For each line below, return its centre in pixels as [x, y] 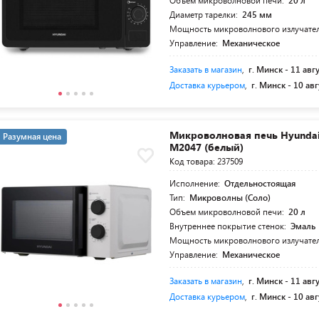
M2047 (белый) [207, 147]
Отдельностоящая [260, 183]
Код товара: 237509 [206, 161]
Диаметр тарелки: [205, 15]
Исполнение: [196, 183]
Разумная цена [32, 136]
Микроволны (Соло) [230, 198]
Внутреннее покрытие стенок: [229, 226]
